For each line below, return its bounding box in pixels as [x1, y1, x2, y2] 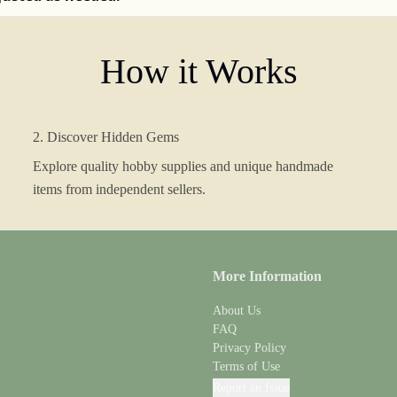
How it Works [99, 51, 298, 91]
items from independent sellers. [33, 182, 206, 197]
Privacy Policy [213, 341, 286, 354]
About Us [213, 304, 261, 317]
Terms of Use [213, 360, 280, 373]
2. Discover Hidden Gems [33, 129, 180, 144]
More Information [213, 269, 322, 284]
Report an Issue [213, 381, 290, 394]
